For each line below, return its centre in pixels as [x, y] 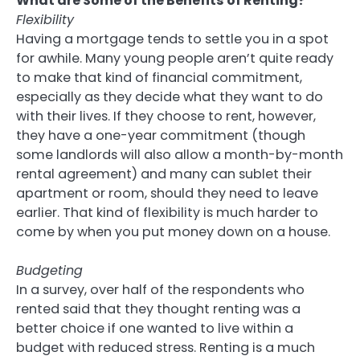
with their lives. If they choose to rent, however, [166, 116]
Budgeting [49, 270]
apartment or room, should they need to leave [167, 193]
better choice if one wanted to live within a [155, 328]
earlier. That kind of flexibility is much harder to [167, 212]
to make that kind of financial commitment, [159, 77]
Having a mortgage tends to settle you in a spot [172, 39]
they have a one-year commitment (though [161, 135]
